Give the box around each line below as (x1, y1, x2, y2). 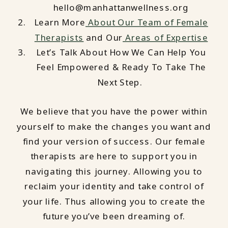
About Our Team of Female (85, 16, 208, 29)
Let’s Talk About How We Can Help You (36, 46, 207, 59)
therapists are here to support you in (31, 150, 197, 163)
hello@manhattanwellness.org (53, 2, 189, 14)
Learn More (34, 16, 85, 29)
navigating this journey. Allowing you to (25, 165, 203, 178)
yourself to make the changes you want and (17, 120, 211, 133)
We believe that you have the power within (20, 105, 208, 118)
